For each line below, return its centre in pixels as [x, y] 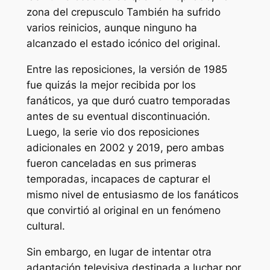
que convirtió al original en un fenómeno [123, 210]
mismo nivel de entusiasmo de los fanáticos [132, 194]
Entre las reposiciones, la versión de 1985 [127, 69]
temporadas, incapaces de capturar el [118, 179]
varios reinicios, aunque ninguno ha [111, 28]
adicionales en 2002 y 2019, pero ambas [125, 147]
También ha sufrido [172, 12]
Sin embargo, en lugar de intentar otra [119, 252]
